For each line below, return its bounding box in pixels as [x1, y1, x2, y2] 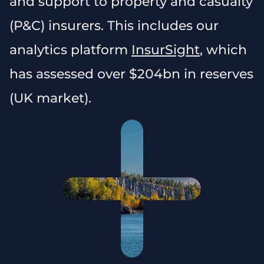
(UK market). [9, 90, 91, 106]
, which [200, 42, 247, 58]
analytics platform [9, 42, 131, 58]
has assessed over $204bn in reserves [9, 66, 253, 82]
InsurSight [131, 42, 200, 58]
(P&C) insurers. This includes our [9, 18, 219, 34]
